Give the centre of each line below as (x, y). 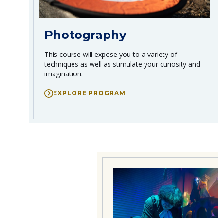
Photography (85, 35)
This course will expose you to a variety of (111, 54)
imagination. (64, 73)
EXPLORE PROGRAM (89, 93)
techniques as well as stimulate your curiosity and (122, 64)
